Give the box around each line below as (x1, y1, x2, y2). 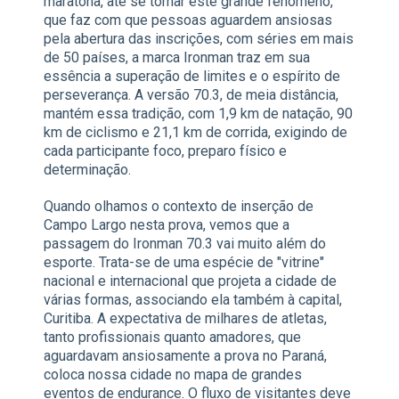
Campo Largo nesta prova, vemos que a (44, 216, 289, 234)
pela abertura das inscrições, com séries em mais (44, 30, 354, 48)
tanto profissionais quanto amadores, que (44, 329, 301, 346)
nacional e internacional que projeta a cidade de (44, 273, 337, 290)
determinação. (44, 161, 131, 179)
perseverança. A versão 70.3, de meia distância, (44, 86, 338, 104)
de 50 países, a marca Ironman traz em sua (44, 49, 310, 67)
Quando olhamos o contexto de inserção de (44, 198, 313, 216)
